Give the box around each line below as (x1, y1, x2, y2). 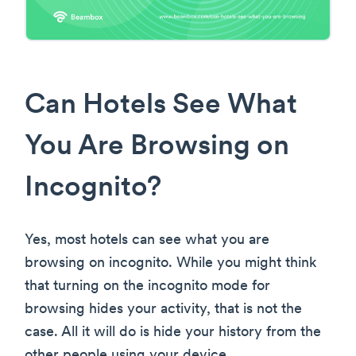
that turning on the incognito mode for (25, 279, 270, 295)
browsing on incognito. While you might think (25, 256, 316, 272)
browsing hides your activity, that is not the (25, 302, 302, 318)
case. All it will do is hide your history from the (25, 325, 321, 341)
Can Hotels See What (25, 92, 297, 121)
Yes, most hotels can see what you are (25, 233, 269, 249)
